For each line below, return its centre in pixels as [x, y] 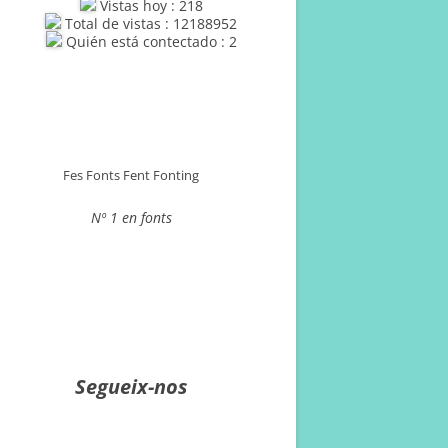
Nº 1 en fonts [131, 217]
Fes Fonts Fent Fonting [131, 175]
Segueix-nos [131, 386]
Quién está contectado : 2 [149, 41]
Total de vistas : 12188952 [149, 23]
